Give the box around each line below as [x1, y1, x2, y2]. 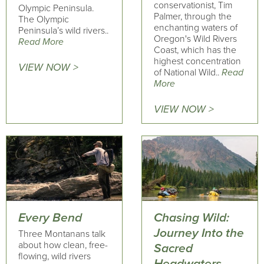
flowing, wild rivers [18, 250, 91, 262]
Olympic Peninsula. [18, 2, 94, 14]
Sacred [153, 240, 193, 256]
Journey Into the [153, 225, 244, 240]
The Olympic [18, 14, 69, 25]
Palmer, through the [153, 11, 232, 22]
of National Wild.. [153, 67, 222, 78]
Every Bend [18, 210, 82, 225]
